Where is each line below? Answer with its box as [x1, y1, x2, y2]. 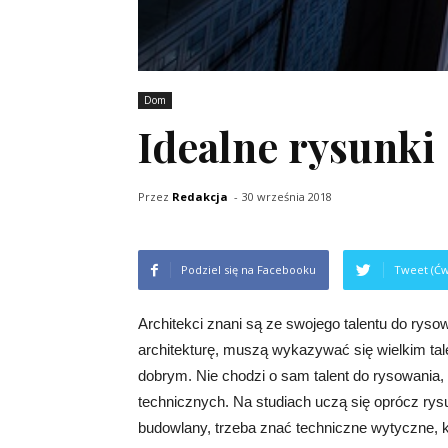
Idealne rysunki [138, 118, 435, 173]
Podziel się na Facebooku [181, 261, 316, 277]
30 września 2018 [242, 188, 332, 204]
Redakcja [172, 188, 228, 204]
